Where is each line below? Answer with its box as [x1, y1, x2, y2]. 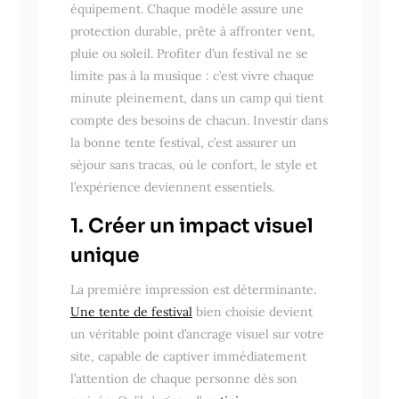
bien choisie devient [191, 303, 313, 320]
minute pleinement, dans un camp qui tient [69, 89, 323, 106]
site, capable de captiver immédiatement [69, 347, 306, 364]
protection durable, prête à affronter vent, [69, 22, 315, 39]
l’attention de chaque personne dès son [69, 370, 297, 387]
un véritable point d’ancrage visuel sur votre [69, 325, 324, 342]
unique [69, 242, 144, 267]
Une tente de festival [69, 303, 192, 320]
